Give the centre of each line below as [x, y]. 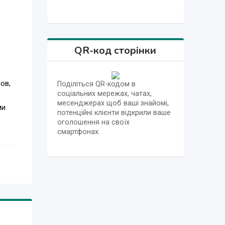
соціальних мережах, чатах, [104, 93]
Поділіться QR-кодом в [96, 84]
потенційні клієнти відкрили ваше [114, 113]
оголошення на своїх [93, 122]
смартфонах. [78, 132]
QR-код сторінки [116, 50]
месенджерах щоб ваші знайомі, [113, 103]
